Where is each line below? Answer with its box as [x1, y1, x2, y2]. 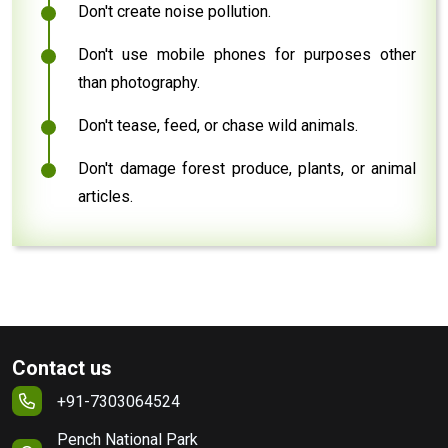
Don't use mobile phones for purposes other [78, 44, 416, 64]
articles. [78, 186, 133, 206]
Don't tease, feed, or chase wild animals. [78, 115, 358, 135]
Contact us [12, 355, 112, 380]
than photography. [78, 72, 200, 92]
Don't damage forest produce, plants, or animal [78, 158, 416, 178]
